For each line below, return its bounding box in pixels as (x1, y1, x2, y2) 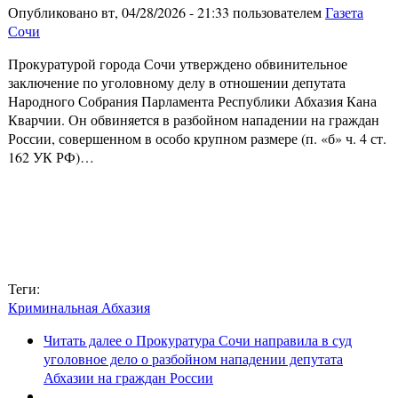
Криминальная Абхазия (8, 297, 150, 316)
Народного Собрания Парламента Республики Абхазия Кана (8, 91, 377, 110)
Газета (325, 2, 363, 21)
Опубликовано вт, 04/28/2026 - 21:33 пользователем (8, 2, 325, 21)
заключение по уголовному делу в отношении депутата (8, 72, 346, 92)
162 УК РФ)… (8, 147, 94, 166)
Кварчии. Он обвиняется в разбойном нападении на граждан (8, 109, 379, 129)
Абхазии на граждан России (44, 367, 213, 386)
